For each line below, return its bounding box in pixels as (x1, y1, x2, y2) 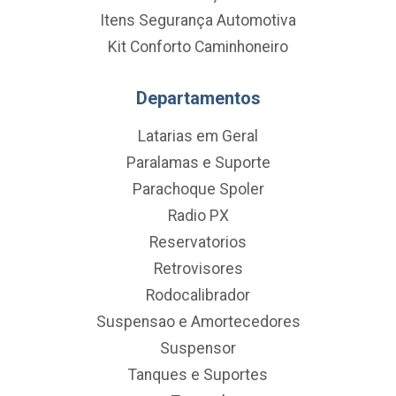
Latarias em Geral (138, 126, 258, 145)
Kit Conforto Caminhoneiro (108, 37, 288, 56)
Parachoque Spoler (132, 179, 264, 198)
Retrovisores (153, 259, 243, 278)
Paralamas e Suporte (126, 153, 270, 171)
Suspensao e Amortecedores (95, 312, 301, 331)
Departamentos (135, 87, 261, 109)
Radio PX (167, 206, 229, 225)
